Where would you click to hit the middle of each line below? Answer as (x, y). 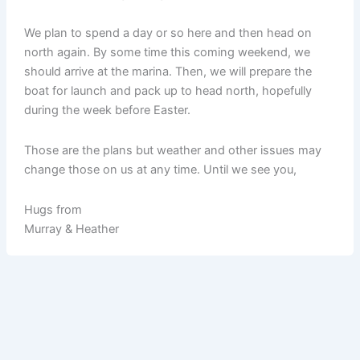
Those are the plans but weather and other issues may (172, 150)
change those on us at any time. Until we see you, (160, 169)
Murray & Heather (71, 229)
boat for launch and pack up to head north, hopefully (168, 91)
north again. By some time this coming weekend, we (167, 53)
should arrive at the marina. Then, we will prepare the (168, 72)
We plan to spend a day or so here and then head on (168, 33)
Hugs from (53, 209)
